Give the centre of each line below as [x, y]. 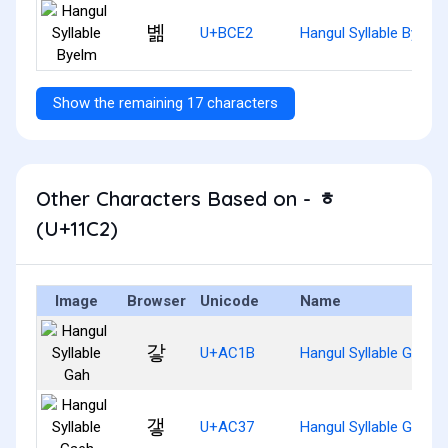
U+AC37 [227, 426]
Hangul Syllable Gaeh [368, 426]
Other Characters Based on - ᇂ [186, 198]
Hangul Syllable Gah [364, 352]
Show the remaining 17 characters [165, 102]
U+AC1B [227, 352]
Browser [156, 300]
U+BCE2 [226, 32]
